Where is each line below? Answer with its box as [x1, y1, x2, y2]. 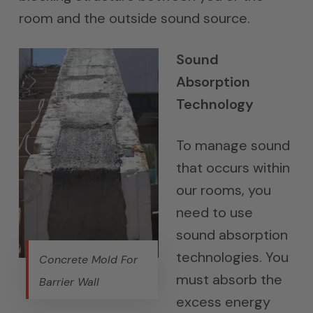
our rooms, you [175, 181, 271, 199]
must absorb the [175, 270, 282, 289]
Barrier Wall [39, 275, 100, 289]
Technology [175, 95, 254, 113]
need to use [175, 203, 253, 221]
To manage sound [175, 136, 290, 154]
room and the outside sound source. [18, 9, 250, 27]
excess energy [175, 293, 270, 311]
